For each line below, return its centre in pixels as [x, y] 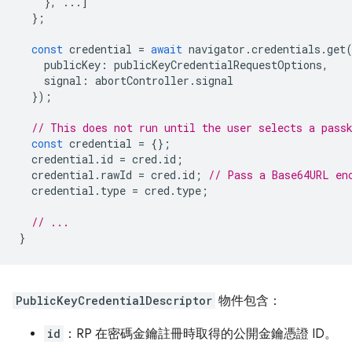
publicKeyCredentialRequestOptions [218, 65]
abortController [142, 81]
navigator [217, 49]
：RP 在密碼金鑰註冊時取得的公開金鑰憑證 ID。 [200, 334]
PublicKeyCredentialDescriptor [114, 301]
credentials [286, 49]
